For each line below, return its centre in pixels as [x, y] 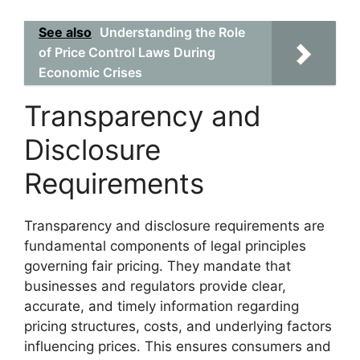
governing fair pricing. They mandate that [157, 266]
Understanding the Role [172, 32]
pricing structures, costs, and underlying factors [178, 326]
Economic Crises [90, 72]
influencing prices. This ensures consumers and [178, 346]
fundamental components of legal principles [165, 245]
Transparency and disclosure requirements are [174, 225]
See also [65, 32]
